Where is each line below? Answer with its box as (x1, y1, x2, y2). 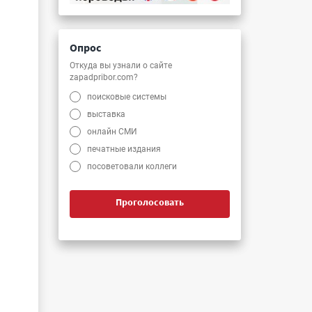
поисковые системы (87, 91, 167, 102)
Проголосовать (116, 195, 184, 208)
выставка (87, 109, 126, 119)
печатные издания (87, 143, 162, 154)
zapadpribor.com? (70, 72, 138, 82)
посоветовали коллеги (87, 161, 178, 171)
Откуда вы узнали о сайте (70, 60, 172, 70)
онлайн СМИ (87, 126, 138, 136)
